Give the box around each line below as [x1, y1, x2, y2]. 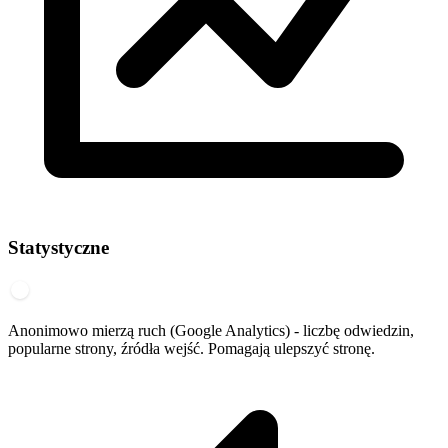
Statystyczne [8, 236, 109, 258]
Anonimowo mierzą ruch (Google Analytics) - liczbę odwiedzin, [8, 321, 414, 339]
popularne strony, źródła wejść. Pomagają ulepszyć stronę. [8, 339, 375, 357]
